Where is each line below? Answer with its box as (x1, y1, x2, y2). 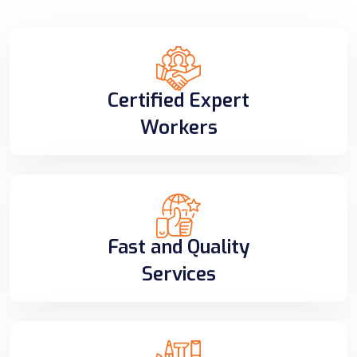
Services (141, 261, 216, 287)
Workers (139, 114, 218, 140)
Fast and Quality (108, 234, 249, 260)
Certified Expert (108, 87, 249, 113)
